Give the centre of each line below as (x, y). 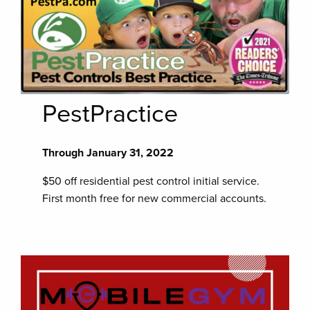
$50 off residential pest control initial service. (151, 181)
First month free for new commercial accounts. (155, 198)
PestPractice (110, 113)
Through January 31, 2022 (108, 153)
